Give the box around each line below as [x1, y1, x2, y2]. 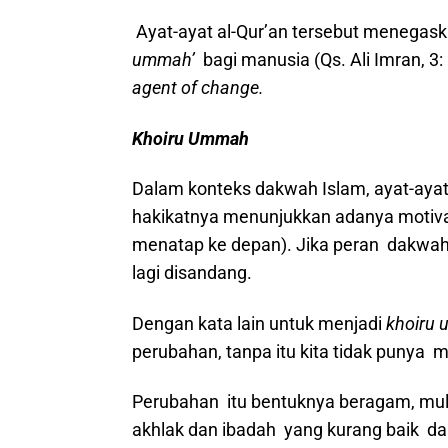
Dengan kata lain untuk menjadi [132, 312, 386, 334]
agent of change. [132, 77, 264, 98]
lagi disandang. [132, 262, 256, 283]
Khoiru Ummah [132, 127, 249, 149]
